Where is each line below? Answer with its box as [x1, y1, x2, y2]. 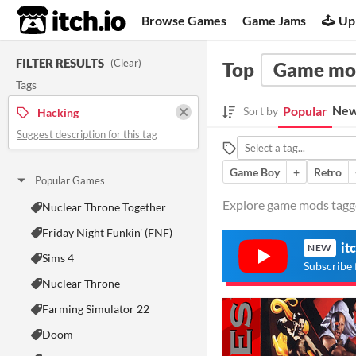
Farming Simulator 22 [42, 302, 149, 315]
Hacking [37, 105, 79, 119]
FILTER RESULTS [16, 56, 104, 70]
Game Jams [242, 12, 307, 28]
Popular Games [35, 174, 105, 187]
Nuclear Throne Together [42, 200, 166, 214]
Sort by [243, 104, 278, 118]
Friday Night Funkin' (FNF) [42, 226, 172, 239]
